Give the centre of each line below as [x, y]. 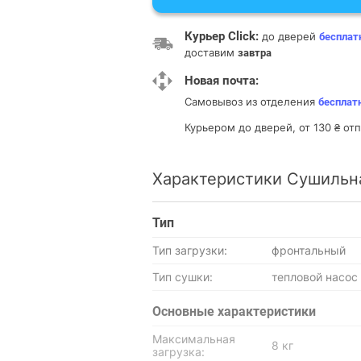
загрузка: [178, 352]
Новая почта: [222, 81]
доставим [211, 52]
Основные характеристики [234, 311]
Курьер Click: [222, 36]
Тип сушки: [183, 277]
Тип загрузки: [190, 250]
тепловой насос [315, 277]
